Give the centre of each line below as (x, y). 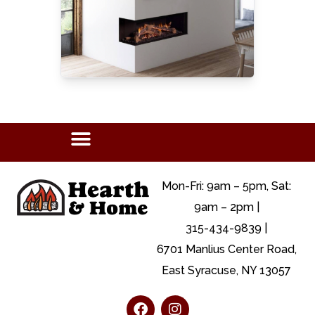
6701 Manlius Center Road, (226, 250)
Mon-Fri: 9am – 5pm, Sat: (227, 186)
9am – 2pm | (226, 207)
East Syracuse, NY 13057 (227, 271)
